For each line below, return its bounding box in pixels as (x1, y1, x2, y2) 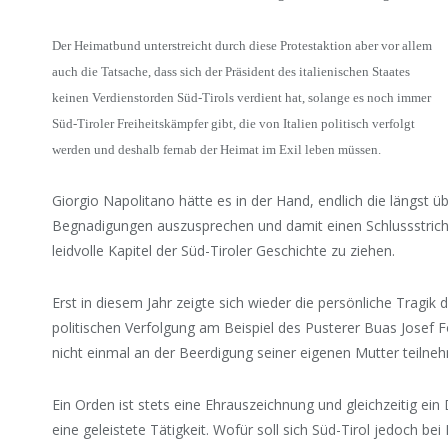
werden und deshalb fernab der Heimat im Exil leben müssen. (52, 142, 382, 158)
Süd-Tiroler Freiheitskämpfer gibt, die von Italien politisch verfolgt (52, 116, 416, 132)
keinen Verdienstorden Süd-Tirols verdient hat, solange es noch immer (52, 90, 432, 106)
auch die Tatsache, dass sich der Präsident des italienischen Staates (52, 64, 411, 80)
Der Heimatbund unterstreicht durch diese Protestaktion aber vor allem (52, 38, 433, 54)
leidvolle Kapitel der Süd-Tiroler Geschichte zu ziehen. (52, 241, 396, 261)
